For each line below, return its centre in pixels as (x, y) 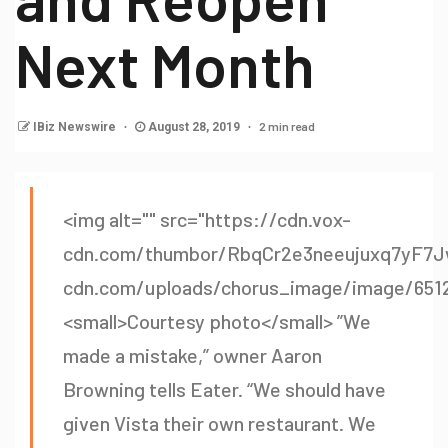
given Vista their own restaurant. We (219, 423)
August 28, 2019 (194, 127)
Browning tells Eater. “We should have (224, 389)
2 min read (287, 126)
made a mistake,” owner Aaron (192, 355)
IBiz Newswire (76, 127)
